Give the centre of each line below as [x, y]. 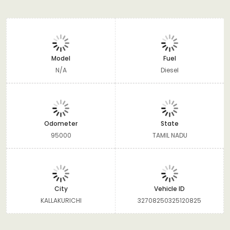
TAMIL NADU [170, 135]
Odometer [61, 123]
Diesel [170, 70]
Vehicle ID [169, 188]
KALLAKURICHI [61, 200]
